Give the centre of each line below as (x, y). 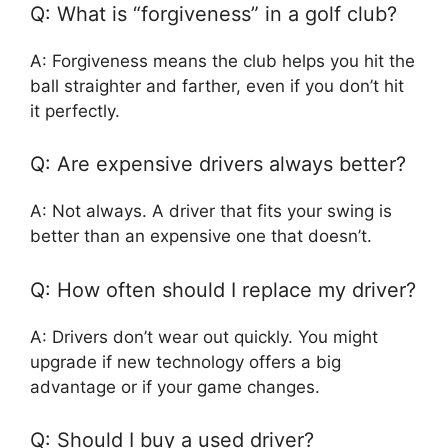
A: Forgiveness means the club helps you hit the (222, 60)
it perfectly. (75, 110)
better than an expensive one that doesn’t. (201, 236)
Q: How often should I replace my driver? (223, 289)
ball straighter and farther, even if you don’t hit (217, 85)
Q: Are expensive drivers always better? (218, 164)
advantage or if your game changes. (175, 386)
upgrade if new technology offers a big (185, 361)
